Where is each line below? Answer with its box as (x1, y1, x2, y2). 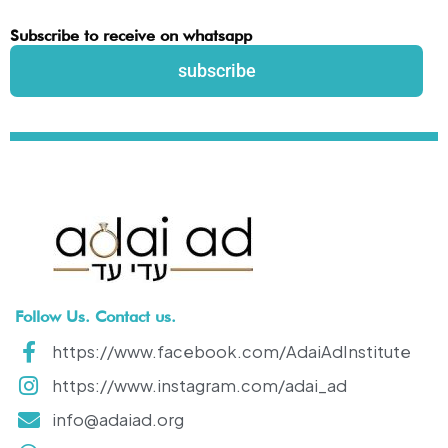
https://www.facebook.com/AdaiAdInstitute (51, 341, 411, 362)
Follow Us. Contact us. (15, 306, 176, 326)
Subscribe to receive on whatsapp (10, 24, 252, 45)
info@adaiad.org (51, 409, 184, 430)
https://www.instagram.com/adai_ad (51, 375, 347, 396)
